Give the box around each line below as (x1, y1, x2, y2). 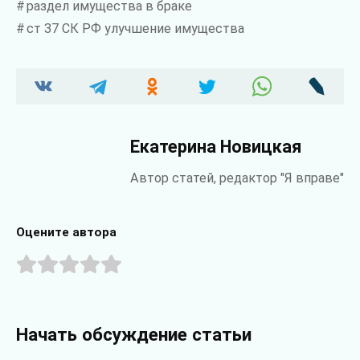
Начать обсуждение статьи (16, 323, 252, 345)
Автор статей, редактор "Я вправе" (130, 170, 344, 186)
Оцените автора (16, 225, 117, 240)
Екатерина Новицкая (130, 137, 301, 157)
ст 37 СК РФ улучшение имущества (26, 21, 244, 37)
